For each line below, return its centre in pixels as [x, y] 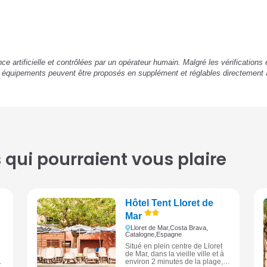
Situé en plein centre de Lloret [174, 246]
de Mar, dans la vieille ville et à [175, 254]
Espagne [169, 234]
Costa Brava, [189, 227]
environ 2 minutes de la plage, [174, 261]
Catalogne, [141, 234]
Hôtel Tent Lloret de [170, 203]
